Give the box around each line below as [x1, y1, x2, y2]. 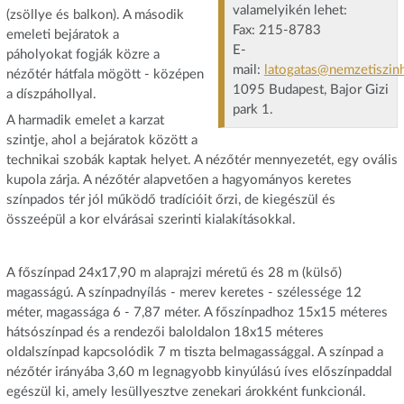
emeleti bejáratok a [5, 27, 119, 41]
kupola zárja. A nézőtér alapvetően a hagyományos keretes [5, 173, 352, 188]
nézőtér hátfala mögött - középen [5, 67, 204, 81]
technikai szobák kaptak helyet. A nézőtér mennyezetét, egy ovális [5, 153, 398, 168]
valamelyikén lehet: [232, 3, 347, 17]
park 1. [232, 102, 273, 116]
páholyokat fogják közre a [5, 47, 160, 61]
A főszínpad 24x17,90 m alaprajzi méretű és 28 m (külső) [5, 266, 342, 280]
